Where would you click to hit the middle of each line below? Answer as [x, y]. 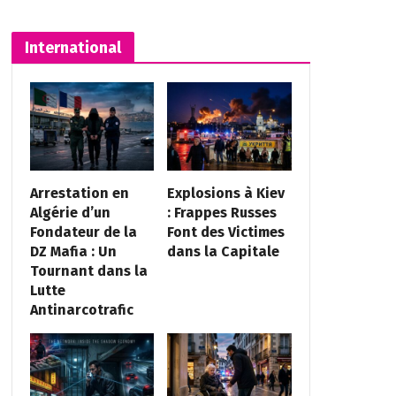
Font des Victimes [226, 232]
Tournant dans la [88, 271]
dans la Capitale [224, 252]
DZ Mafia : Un [73, 252]
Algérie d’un [70, 213]
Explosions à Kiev [226, 194]
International [72, 47]
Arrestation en [79, 194]
